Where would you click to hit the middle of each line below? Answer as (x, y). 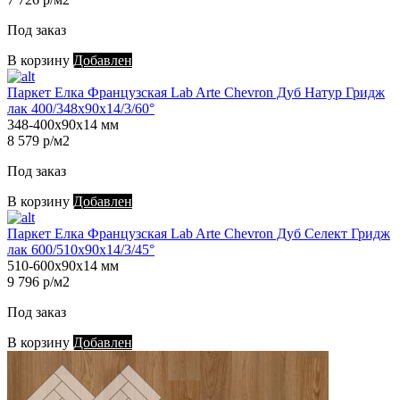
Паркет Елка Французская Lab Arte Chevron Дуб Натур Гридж (196, 93)
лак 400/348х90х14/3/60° (81, 109)
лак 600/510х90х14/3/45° (81, 250)
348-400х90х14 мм (63, 125)
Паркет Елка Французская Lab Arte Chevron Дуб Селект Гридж (199, 234)
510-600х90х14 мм (63, 266)
